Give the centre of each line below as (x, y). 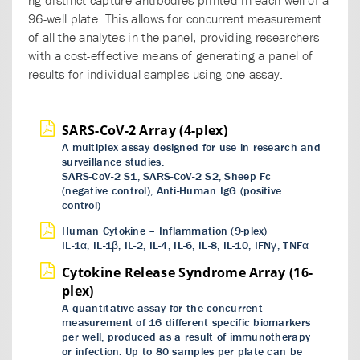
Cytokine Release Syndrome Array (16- (188, 272)
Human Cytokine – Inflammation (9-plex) (165, 230)
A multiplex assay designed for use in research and (191, 147)
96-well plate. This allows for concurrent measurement (175, 18)
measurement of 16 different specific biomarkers (186, 322)
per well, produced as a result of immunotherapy (186, 336)
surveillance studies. (113, 161)
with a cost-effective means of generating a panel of (171, 55)
